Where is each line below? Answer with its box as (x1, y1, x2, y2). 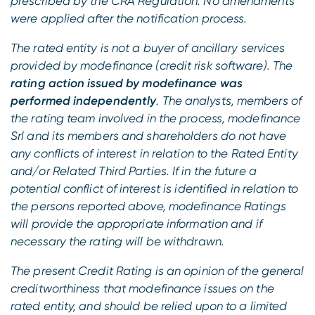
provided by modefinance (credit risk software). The (11, 58, 293, 72)
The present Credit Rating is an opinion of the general (11, 263, 304, 278)
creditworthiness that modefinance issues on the (11, 281, 274, 295)
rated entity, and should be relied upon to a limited (11, 298, 288, 313)
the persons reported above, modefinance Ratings (11, 198, 286, 213)
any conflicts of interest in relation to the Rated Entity (11, 146, 298, 160)
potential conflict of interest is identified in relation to (11, 181, 298, 195)
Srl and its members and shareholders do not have (11, 128, 286, 143)
